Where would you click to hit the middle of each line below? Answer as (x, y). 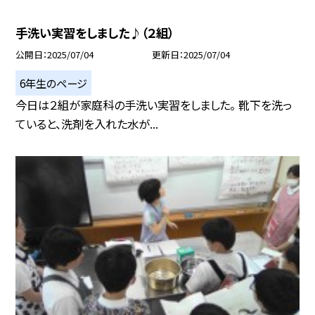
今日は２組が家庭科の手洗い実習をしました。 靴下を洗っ (154, 105)
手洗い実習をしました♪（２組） (95, 33)
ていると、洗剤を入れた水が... (87, 124)
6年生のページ (54, 83)
